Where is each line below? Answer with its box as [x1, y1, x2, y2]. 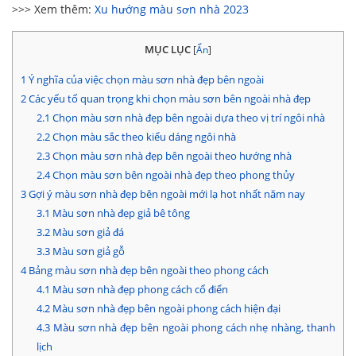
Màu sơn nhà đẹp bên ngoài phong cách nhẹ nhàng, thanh [49, 320, 335, 335]
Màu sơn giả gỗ [49, 244, 125, 259]
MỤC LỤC [145, 41, 191, 56]
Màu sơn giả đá [49, 225, 124, 240]
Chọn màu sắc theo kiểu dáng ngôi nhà [49, 130, 236, 145]
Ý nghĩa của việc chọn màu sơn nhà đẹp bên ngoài [26, 72, 264, 87]
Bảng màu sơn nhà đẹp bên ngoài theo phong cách [26, 263, 269, 278]
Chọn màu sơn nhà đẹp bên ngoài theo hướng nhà [49, 149, 292, 164]
